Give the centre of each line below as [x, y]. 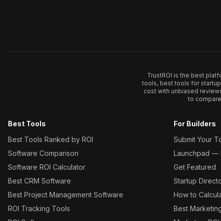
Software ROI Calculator [47, 167]
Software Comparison [43, 153]
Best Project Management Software [66, 195]
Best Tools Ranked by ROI [51, 139]
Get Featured [195, 167]
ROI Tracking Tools [39, 208]
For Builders [195, 124]
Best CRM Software [39, 181]
